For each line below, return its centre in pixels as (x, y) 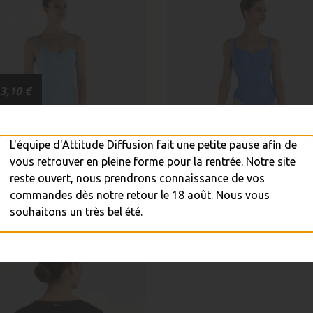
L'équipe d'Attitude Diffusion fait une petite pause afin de (154, 144)
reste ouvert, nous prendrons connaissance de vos (138, 178)
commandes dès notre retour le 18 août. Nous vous (140, 195)
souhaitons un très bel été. (77, 211)
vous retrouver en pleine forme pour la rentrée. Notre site (153, 161)
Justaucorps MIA (256, 180)
